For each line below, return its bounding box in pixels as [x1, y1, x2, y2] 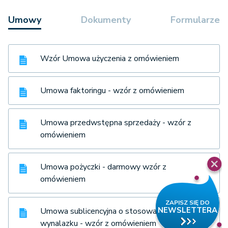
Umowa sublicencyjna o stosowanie [40, 205, 167, 217]
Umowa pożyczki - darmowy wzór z [40, 161, 166, 173]
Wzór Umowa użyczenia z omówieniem [40, 52, 179, 64]
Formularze [170, 13, 220, 26]
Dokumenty [81, 13, 131, 26]
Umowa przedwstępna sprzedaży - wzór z [40, 117, 191, 128]
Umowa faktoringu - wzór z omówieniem [40, 84, 184, 96]
